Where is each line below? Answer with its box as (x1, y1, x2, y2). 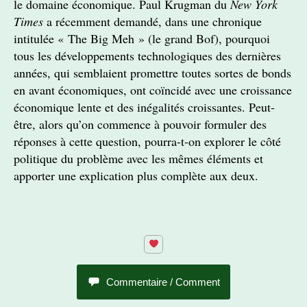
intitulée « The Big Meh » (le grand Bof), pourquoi (14, 30, 270, 47)
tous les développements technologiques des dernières (14, 47, 281, 64)
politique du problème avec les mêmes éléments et (14, 150, 263, 167)
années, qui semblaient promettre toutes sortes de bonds (14, 64, 291, 81)
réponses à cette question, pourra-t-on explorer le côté (14, 133, 281, 149)
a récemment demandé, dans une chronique (43, 13, 262, 29)
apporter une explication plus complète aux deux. (14, 167, 258, 184)
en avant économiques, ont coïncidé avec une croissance (14, 82, 292, 98)
